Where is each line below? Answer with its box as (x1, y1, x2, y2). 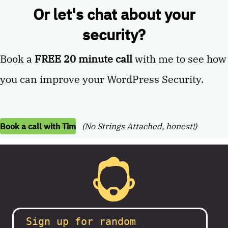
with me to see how (132, 51, 226, 66)
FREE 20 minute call (35, 51, 132, 66)
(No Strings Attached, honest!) (80, 121, 197, 131)
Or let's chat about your (33, 4, 195, 24)
